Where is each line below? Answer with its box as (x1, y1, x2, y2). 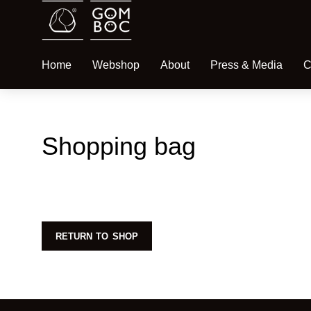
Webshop (92, 58, 140, 71)
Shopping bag (42, 132, 196, 161)
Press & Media (210, 58, 283, 71)
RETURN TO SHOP (56, 230, 138, 242)
